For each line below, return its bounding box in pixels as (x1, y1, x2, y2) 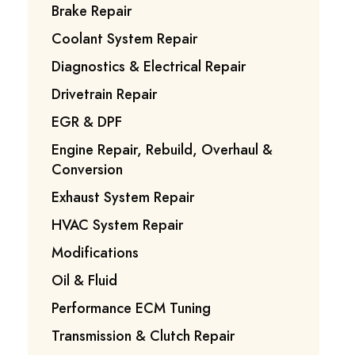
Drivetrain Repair (52, 83, 158, 104)
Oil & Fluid (52, 269, 118, 290)
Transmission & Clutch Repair (52, 325, 235, 345)
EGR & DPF (52, 111, 123, 132)
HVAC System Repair (52, 214, 184, 235)
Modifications (52, 242, 139, 262)
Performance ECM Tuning (52, 297, 212, 318)
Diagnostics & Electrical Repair (52, 55, 246, 76)
